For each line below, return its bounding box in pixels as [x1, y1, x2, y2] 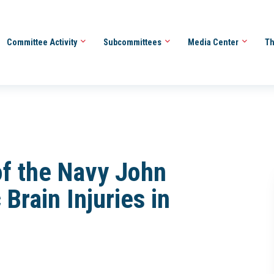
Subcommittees [103, 37, 163, 47]
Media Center [187, 37, 240, 47]
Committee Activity [6, 37, 79, 47]
